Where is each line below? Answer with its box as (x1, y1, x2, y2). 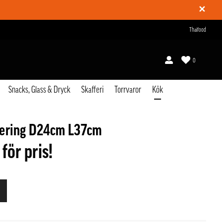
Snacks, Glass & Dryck (8, 85, 70, 94)
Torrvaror (114, 85, 141, 94)
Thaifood (189, 27, 206, 33)
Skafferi (81, 85, 104, 94)
